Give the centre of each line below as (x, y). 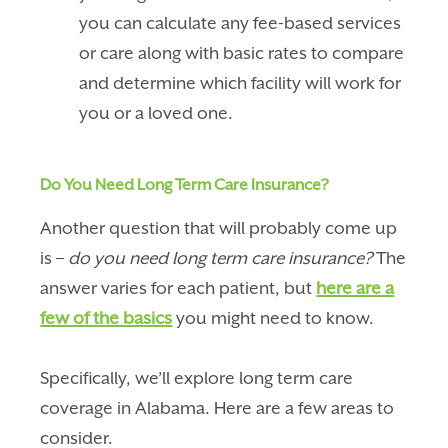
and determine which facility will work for (240, 82)
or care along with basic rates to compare (242, 52)
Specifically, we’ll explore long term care (197, 377)
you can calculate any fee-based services (240, 22)
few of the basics (106, 317)
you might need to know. (273, 317)
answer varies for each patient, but (178, 287)
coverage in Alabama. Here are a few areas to (217, 407)
